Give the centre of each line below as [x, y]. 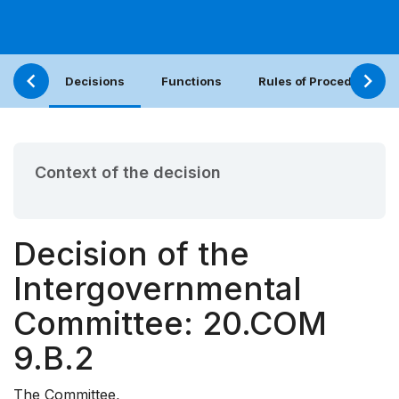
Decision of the [131, 254]
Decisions [95, 81]
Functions [191, 81]
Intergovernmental [158, 289]
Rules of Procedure [315, 81]
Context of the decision [128, 173]
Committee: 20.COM [170, 324]
